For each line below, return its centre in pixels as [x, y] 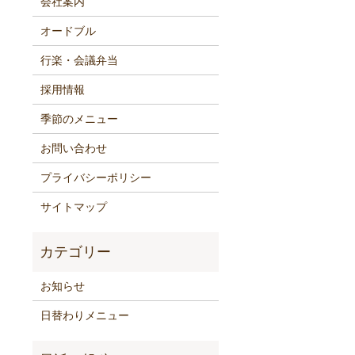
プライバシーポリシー [95, 177]
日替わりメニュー [84, 315]
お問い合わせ [73, 148]
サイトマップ [73, 206]
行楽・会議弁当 [79, 60]
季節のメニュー [79, 118]
